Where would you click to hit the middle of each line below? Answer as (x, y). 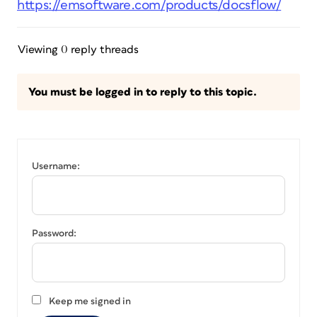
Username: (56, 166)
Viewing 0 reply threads (78, 50)
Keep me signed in (90, 301)
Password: (54, 234)
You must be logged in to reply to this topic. (143, 92)
